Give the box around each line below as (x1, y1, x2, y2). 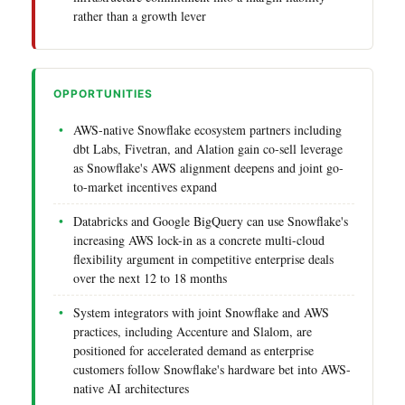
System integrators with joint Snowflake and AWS (73, 303, 329, 321)
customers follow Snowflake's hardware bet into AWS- (73, 360, 351, 378)
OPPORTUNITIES (53, 86, 153, 100)
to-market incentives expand (73, 177, 217, 195)
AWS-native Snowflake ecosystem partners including (73, 120, 342, 138)
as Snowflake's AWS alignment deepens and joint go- (73, 158, 344, 176)
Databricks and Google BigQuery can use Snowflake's (73, 212, 348, 230)
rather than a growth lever (73, 6, 206, 24)
